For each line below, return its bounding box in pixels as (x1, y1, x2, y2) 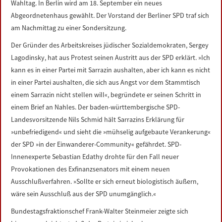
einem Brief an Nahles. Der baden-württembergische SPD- (11, 103, 180, 111)
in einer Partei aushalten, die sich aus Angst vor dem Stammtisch (11, 78, 201, 87)
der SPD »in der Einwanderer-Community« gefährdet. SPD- (11, 140, 182, 149)
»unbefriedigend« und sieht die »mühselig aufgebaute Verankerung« (11, 127, 211, 136)
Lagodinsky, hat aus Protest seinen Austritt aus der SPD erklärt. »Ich (11, 53, 211, 62)
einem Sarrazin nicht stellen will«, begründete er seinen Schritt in (11, 90, 202, 99)
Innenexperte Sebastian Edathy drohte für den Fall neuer (11, 152, 179, 161)
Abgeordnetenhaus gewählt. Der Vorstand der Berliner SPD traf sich (11, 11, 210, 20)
